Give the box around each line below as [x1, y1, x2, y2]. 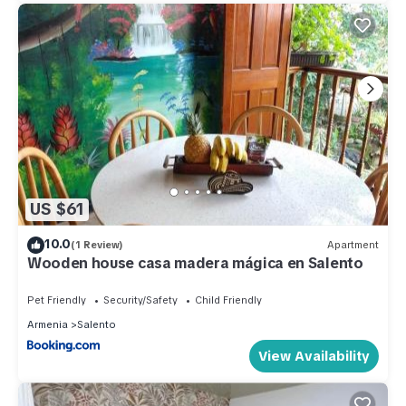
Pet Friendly [27, 293, 86, 306]
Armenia [27, 317, 68, 331]
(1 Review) [71, 238, 123, 252]
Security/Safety [103, 293, 178, 306]
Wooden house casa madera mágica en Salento [27, 253, 363, 273]
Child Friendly [195, 293, 262, 306]
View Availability [258, 347, 370, 366]
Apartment [327, 238, 379, 252]
